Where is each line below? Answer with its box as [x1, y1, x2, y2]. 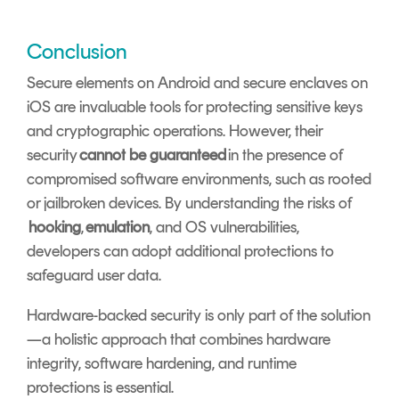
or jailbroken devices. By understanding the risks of [27, 193, 352, 214]
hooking [28, 217, 81, 238]
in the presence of [226, 145, 343, 166]
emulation [85, 217, 150, 238]
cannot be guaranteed [79, 145, 226, 166]
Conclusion [27, 38, 132, 65]
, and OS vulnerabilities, [150, 217, 299, 238]
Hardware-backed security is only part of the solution [27, 305, 370, 326]
